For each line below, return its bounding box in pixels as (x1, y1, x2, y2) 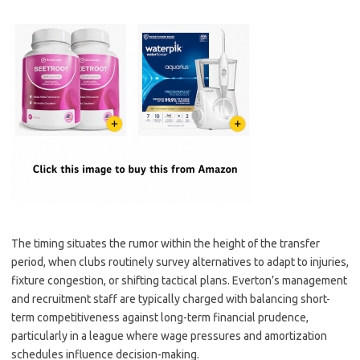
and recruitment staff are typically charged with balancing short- (11, 292, 330, 305)
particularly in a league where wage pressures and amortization (11, 329, 327, 342)
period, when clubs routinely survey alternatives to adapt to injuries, (11, 256, 349, 268)
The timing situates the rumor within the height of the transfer (11, 237, 320, 250)
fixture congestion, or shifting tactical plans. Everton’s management (11, 274, 347, 287)
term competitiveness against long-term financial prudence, (11, 311, 309, 324)
